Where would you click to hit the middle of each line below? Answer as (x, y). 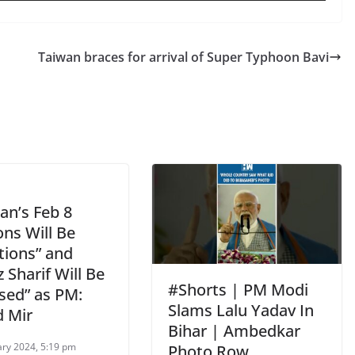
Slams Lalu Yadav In (241, 310)
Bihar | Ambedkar (234, 330)
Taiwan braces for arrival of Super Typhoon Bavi (183, 57)
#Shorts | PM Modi (238, 289)
